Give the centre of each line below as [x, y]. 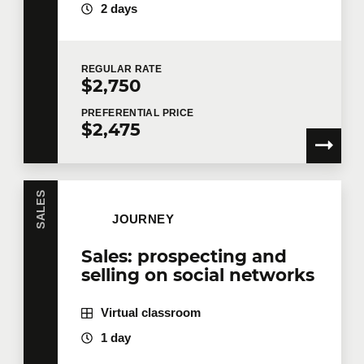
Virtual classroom [150, 313]
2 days [119, 9]
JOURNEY [143, 220]
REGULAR [108, 69]
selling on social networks [197, 275]
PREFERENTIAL [121, 113]
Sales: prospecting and [184, 256]
